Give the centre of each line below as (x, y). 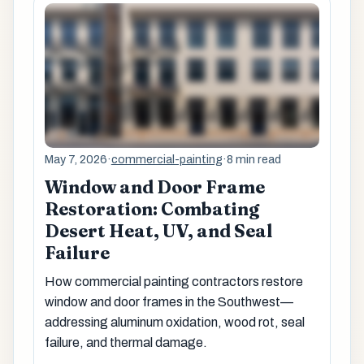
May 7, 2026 (76, 159)
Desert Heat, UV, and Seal (158, 231)
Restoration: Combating (152, 209)
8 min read (253, 159)
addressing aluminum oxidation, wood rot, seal (174, 322)
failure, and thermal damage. (126, 342)
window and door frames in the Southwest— (169, 301)
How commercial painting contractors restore (173, 281)
